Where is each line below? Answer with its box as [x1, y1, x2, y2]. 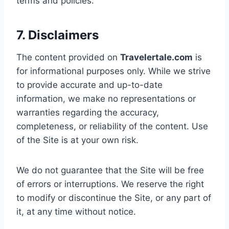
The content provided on [16, 52, 120, 62]
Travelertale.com [120, 52, 193, 62]
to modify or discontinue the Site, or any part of [16, 192, 211, 203]
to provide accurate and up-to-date [16, 79, 163, 90]
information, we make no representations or [16, 93, 196, 104]
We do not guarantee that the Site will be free [16, 165, 204, 175]
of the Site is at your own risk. [16, 134, 139, 145]
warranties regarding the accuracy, [16, 107, 159, 118]
